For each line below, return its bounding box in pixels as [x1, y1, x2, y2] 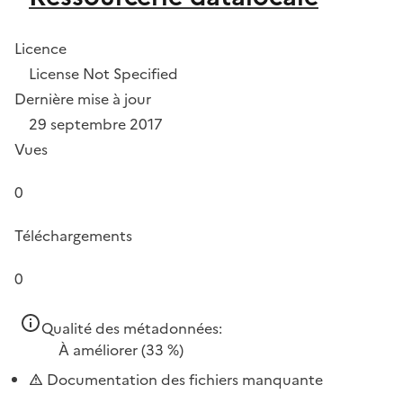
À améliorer [58, 338, 138, 361]
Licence [14, 37, 67, 59]
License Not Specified [29, 62, 178, 85]
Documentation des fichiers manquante [43, 368, 323, 390]
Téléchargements [14, 224, 132, 246]
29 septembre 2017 [29, 112, 163, 135]
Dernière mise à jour [14, 87, 151, 110]
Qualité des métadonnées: [41, 317, 222, 339]
